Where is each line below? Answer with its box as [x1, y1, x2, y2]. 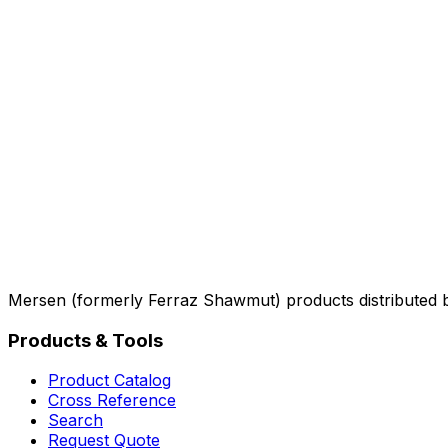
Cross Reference [48, 390, 176, 411]
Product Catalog [48, 370, 171, 391]
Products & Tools [8, 328, 163, 352]
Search [48, 410, 103, 431]
